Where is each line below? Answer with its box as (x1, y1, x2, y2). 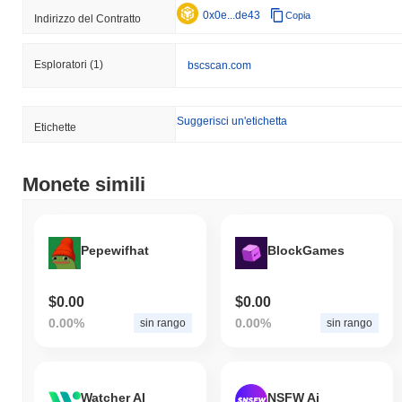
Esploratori (34, 58, 90, 72)
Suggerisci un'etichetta (177, 115, 287, 128)
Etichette (34, 121, 76, 135)
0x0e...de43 (203, 9, 260, 22)
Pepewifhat (81, 242, 149, 258)
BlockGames (267, 242, 345, 258)
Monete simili (22, 173, 145, 197)
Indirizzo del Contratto (34, 13, 141, 26)
